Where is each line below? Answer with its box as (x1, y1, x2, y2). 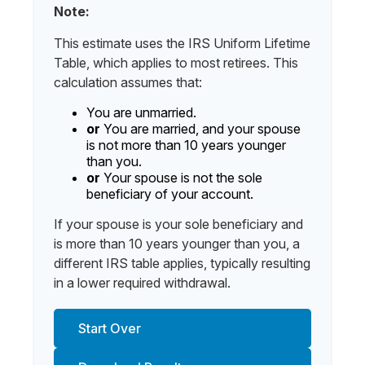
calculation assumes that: (54, 74, 202, 90)
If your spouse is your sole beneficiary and (54, 216, 303, 232)
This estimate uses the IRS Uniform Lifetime (54, 35, 310, 51)
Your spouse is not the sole (100, 169, 262, 186)
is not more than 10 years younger (86, 137, 286, 153)
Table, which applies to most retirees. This (54, 55, 298, 71)
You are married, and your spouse (100, 121, 301, 137)
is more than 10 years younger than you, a (54, 235, 300, 252)
